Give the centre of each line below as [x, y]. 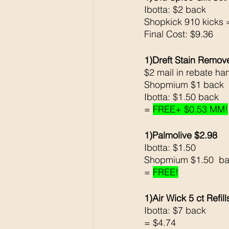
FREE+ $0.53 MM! [190, 109]
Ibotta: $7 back [176, 211]
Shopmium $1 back [185, 85]
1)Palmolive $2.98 [181, 135]
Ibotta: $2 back [175, 10]
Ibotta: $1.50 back [181, 97]
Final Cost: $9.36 [179, 34]
